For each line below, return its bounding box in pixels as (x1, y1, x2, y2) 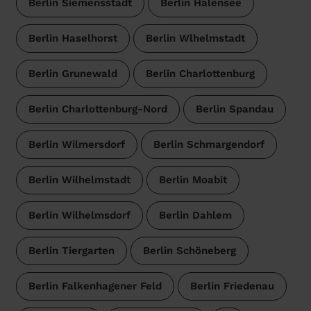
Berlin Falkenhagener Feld (28, 280, 162, 293)
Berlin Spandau (195, 103, 274, 116)
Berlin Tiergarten (28, 244, 115, 258)
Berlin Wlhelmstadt (145, 32, 245, 45)
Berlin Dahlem (158, 209, 232, 222)
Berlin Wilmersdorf (28, 138, 125, 151)
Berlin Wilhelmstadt (28, 174, 131, 187)
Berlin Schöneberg (142, 244, 236, 258)
